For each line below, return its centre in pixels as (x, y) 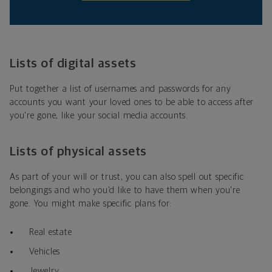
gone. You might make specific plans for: (91, 204)
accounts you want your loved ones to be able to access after (132, 103)
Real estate (51, 233)
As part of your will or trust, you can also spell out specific (127, 177)
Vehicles (45, 252)
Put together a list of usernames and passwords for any (121, 89)
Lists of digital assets (73, 64)
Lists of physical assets (78, 152)
